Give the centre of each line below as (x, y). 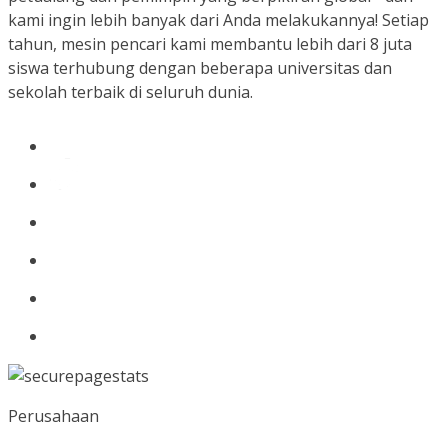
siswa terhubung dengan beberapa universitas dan (200, 68)
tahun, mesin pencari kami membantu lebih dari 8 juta (210, 44)
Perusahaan (53, 416)
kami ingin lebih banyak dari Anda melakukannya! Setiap (218, 20)
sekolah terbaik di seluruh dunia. (130, 92)
